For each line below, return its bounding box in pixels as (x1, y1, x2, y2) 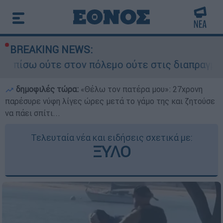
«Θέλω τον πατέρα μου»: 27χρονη (81, 84, 203, 94)
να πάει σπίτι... (5, 108, 60, 118)
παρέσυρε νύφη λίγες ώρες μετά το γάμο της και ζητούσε (5, 96, 215, 106)
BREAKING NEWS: (10, 43, 93, 56)
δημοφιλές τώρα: (14, 84, 81, 94)
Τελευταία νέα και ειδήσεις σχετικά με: (30, 132, 193, 143)
